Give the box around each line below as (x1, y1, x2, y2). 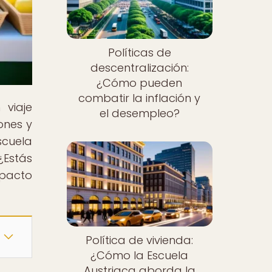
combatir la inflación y (78, 90, 201, 106)
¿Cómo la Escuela (90, 247, 189, 263)
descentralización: (90, 60, 189, 76)
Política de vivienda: (86, 232, 194, 248)
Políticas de (107, 45, 171, 61)
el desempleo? (99, 106, 180, 121)
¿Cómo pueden (97, 75, 183, 91)
